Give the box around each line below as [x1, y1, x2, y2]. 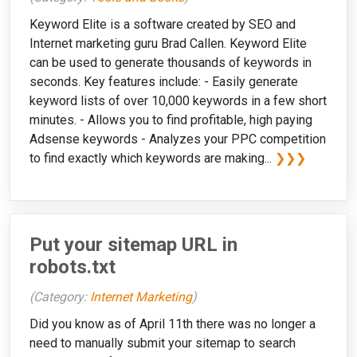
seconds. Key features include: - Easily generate [29, 73, 298, 89]
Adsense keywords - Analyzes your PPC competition [29, 131, 326, 147]
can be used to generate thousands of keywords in [29, 54, 312, 70]
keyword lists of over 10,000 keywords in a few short [29, 92, 327, 108]
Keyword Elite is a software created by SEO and [29, 16, 296, 32]
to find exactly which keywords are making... [29, 150, 275, 166]
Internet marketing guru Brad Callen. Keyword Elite [29, 35, 307, 51]
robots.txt [29, 255, 116, 278]
